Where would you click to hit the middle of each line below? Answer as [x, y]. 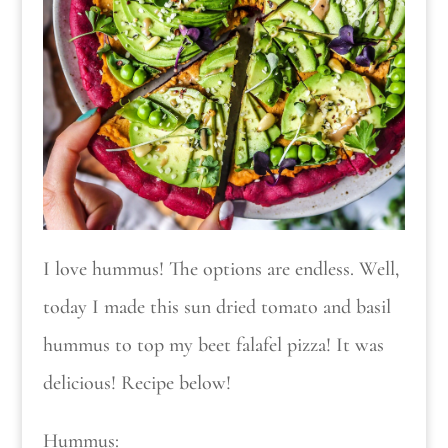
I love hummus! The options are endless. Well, [220, 269]
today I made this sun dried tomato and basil [216, 307]
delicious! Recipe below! [136, 383]
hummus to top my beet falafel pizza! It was [213, 345]
